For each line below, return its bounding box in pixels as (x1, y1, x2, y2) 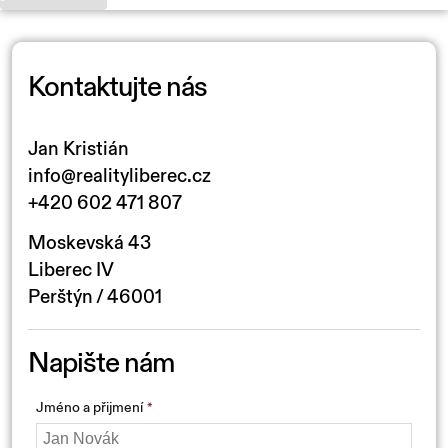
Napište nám (28, 345, 174, 381)
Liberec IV (28, 257, 114, 282)
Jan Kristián (28, 136, 129, 161)
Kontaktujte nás (28, 69, 207, 105)
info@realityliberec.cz (28, 163, 211, 188)
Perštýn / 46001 (28, 284, 162, 309)
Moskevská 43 (28, 230, 151, 255)
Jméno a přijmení (36, 398, 143, 416)
